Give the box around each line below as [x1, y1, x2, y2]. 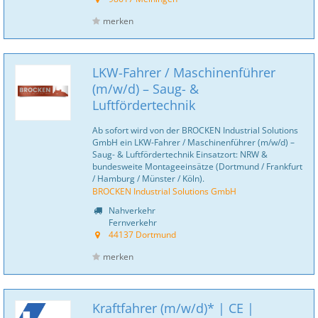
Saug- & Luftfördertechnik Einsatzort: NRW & [92, 148, 268, 160]
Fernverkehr [106, 216, 157, 228]
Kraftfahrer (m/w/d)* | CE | [92, 300, 254, 317]
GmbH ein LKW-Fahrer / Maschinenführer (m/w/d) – [92, 136, 295, 148]
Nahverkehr [106, 204, 155, 216]
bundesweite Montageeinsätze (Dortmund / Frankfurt [92, 160, 302, 172]
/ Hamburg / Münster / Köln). [92, 172, 204, 184]
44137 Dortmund [109, 229, 176, 240]
